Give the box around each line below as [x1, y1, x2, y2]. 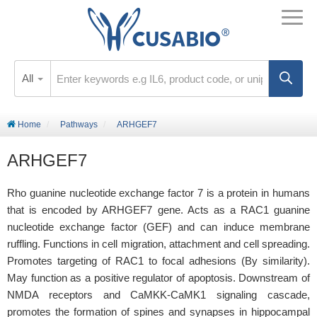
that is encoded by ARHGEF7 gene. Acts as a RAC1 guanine [7, 204, 310, 216]
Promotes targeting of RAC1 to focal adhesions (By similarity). [7, 255, 310, 267]
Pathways [60, 120, 98, 129]
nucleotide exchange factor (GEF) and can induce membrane [7, 221, 310, 233]
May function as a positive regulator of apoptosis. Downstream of [7, 272, 310, 284]
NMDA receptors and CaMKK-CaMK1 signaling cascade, [7, 289, 310, 301]
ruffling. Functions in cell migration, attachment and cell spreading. [7, 238, 310, 250]
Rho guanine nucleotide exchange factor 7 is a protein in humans [7, 187, 310, 199]
